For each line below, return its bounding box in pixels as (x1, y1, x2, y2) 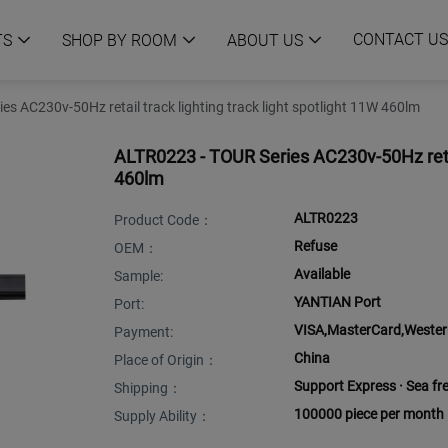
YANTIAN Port (294, 294, 381, 311)
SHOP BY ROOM (62, 31, 177, 50)
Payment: (114, 324, 173, 341)
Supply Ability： (114, 408, 211, 425)
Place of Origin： (114, 352, 218, 369)
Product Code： (114, 212, 213, 229)
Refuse (294, 238, 337, 255)
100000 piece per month (294, 406, 444, 423)
